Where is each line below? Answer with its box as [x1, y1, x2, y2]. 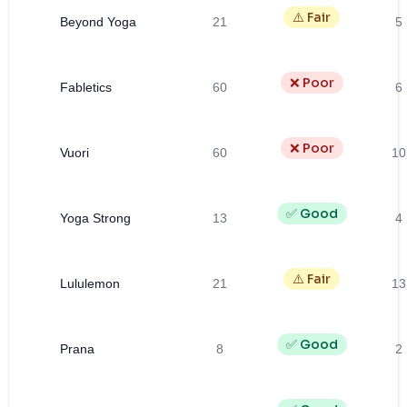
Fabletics [60, 79, 112, 94]
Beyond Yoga [60, 14, 136, 29]
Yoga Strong [60, 210, 131, 225]
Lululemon [60, 275, 120, 291]
